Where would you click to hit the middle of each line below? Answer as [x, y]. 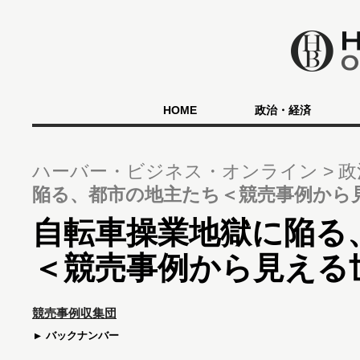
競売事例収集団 [74, 313]
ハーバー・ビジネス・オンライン [178, 171]
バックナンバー [81, 335]
